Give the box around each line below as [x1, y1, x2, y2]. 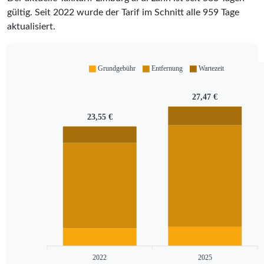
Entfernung [151, 64, 183, 73]
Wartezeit [198, 64, 224, 73]
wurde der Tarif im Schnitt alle [74, 7, 203, 17]
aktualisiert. [7, 21, 55, 31]
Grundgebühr [97, 64, 136, 73]
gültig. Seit [7, 7, 53, 17]
